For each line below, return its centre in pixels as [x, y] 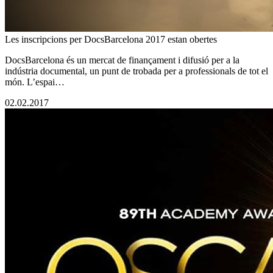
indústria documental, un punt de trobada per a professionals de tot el [136, 71]
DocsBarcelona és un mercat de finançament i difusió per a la [122, 60]
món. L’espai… [35, 82]
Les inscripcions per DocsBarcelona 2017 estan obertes [111, 40]
